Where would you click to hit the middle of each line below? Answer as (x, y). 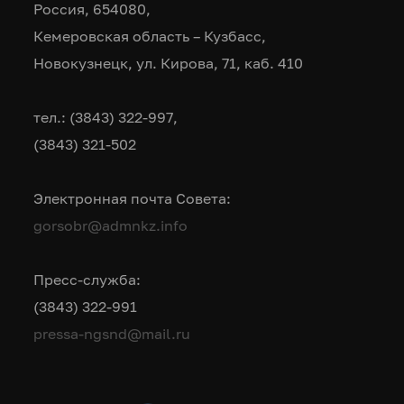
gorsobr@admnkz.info (111, 226)
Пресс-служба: (87, 280)
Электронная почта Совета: (133, 199)
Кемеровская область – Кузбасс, (150, 37)
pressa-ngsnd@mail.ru (112, 334)
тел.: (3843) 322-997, (106, 118)
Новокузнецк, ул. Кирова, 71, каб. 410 (169, 64)
